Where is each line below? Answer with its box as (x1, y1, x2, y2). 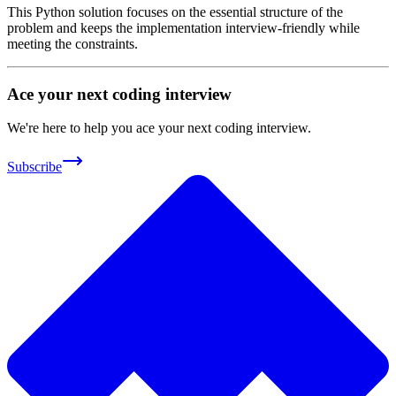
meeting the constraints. (7, 35, 138, 51)
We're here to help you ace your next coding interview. (7, 120, 311, 136)
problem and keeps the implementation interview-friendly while (7, 19, 360, 35)
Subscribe (7, 159, 62, 175)
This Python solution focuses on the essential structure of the (7, 4, 343, 19)
